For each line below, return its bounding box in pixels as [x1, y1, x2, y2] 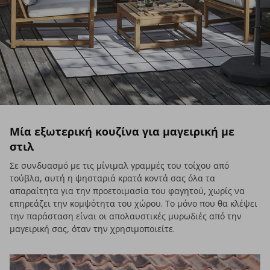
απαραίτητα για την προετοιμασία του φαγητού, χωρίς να [10, 184, 245, 196]
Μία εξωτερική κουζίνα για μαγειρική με [10, 124, 234, 139]
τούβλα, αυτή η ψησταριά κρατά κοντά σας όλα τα [10, 172, 215, 184]
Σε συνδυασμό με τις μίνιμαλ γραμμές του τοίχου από [10, 159, 229, 171]
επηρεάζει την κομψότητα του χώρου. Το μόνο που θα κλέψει [10, 197, 257, 209]
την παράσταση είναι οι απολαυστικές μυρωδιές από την [10, 210, 242, 222]
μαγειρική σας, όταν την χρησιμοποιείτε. [10, 222, 175, 234]
